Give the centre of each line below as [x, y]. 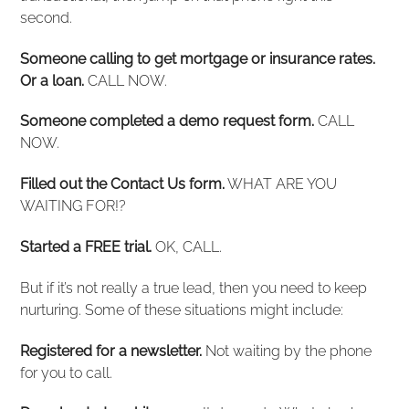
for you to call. [67, 372]
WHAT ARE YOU [281, 184]
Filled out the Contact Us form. [123, 184]
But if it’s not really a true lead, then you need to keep [194, 288]
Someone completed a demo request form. [168, 121]
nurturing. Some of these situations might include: [182, 309]
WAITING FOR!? [73, 206]
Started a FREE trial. [86, 246]
